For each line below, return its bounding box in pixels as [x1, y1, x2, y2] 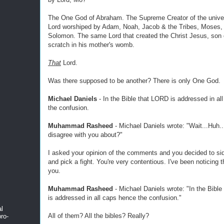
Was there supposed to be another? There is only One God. [48, 77, 220, 84]
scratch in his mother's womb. [48, 41, 134, 48]
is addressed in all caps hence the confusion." [48, 194, 181, 201]
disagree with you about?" [48, 131, 122, 138]
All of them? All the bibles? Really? [48, 212, 149, 219]
